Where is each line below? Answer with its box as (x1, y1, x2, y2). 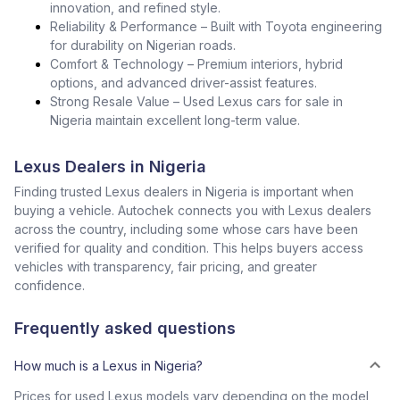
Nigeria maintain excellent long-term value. (50, 112, 300, 128)
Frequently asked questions (14, 319, 236, 337)
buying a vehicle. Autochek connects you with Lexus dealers (14, 203, 371, 218)
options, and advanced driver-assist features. (50, 75, 317, 90)
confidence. (14, 278, 85, 293)
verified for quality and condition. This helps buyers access (14, 240, 363, 255)
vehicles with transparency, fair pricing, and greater (14, 259, 317, 274)
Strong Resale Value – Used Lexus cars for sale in (50, 94, 343, 109)
